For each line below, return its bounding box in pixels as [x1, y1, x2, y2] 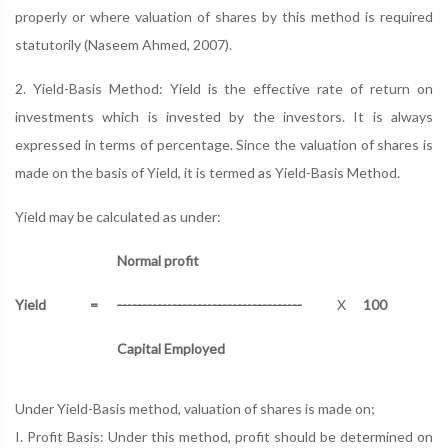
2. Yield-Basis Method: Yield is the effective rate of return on [15, 80, 433, 97]
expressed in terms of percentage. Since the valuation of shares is [15, 136, 433, 153]
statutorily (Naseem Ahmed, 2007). [15, 36, 232, 53]
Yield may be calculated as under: [15, 208, 221, 225]
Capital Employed [117, 340, 225, 357]
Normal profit [117, 252, 199, 269]
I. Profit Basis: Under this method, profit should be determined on [15, 428, 433, 445]
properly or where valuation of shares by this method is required [15, 8, 433, 25]
